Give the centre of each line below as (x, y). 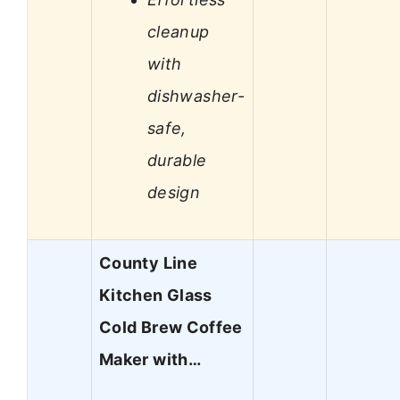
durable (177, 160)
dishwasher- (196, 96)
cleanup (179, 31)
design (174, 192)
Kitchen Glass (156, 296)
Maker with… (150, 360)
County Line (148, 263)
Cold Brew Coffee (171, 328)
